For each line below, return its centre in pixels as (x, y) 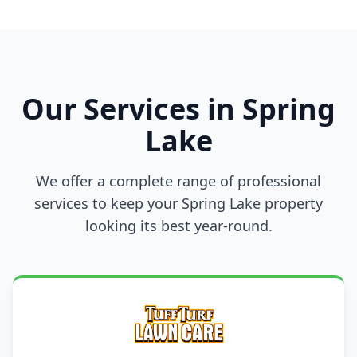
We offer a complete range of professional (178, 181)
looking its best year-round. (178, 226)
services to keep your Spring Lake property (178, 203)
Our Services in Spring (178, 109)
